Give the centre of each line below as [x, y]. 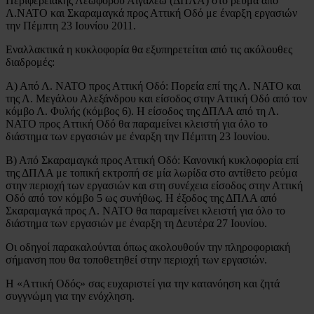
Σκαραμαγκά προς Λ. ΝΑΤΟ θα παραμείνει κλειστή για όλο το [145, 210]
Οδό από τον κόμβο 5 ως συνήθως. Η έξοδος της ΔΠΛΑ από [141, 198]
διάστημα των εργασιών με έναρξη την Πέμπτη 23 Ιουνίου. [138, 136]
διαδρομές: [30, 62]
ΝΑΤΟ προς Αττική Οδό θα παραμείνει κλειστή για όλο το [137, 123]
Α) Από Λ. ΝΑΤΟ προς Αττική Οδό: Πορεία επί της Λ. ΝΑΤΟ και [153, 86]
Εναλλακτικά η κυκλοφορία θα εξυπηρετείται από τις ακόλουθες [149, 49]
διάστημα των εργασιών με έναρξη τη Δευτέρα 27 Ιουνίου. [136, 223]
